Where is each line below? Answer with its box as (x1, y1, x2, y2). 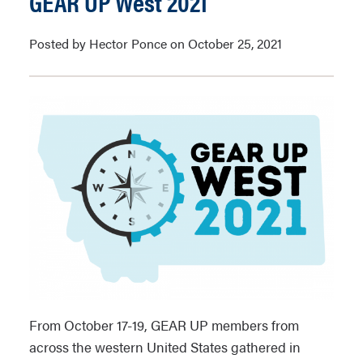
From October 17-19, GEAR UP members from (29, 314, 299, 335)
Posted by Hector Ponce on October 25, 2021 (29, 34, 282, 53)
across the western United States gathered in (29, 336, 301, 357)
